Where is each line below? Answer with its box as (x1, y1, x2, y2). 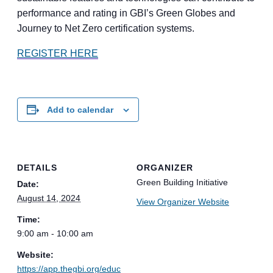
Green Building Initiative (136, 177, 228, 187)
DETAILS (17, 162, 57, 172)
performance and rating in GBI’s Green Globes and (17, 8, 235, 18)
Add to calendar (47, 105, 113, 115)
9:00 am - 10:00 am (17, 228, 93, 238)
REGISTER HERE (17, 48, 98, 58)
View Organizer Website (136, 196, 229, 207)
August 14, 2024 (17, 193, 80, 203)
